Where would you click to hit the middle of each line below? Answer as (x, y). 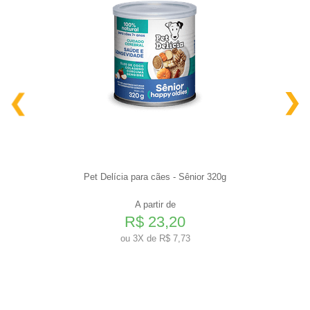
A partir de (155, 204)
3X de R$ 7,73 (160, 238)
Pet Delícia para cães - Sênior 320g (155, 176)
